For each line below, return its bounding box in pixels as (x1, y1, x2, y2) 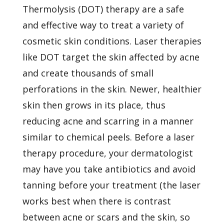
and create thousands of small (22, 66, 153, 79)
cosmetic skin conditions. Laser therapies (22, 34, 201, 47)
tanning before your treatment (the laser (22, 178, 200, 191)
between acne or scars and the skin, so (22, 210, 190, 223)
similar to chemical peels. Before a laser (22, 130, 194, 143)
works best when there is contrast (22, 194, 171, 207)
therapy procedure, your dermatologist (22, 146, 193, 159)
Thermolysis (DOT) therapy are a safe (22, 2, 184, 15)
